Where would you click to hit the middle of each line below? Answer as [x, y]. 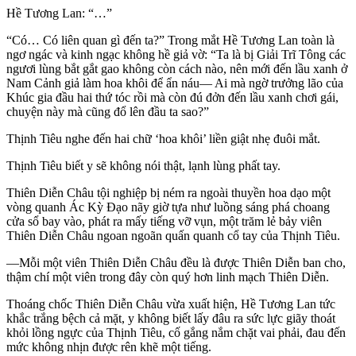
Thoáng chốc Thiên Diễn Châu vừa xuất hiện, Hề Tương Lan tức [171, 304]
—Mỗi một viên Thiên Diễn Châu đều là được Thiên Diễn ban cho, [176, 263]
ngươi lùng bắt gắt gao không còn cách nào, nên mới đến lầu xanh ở [177, 69]
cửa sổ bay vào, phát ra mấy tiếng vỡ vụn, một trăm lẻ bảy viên [164, 222]
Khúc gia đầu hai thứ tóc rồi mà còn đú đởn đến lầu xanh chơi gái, [172, 98]
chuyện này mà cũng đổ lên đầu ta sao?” [108, 112]
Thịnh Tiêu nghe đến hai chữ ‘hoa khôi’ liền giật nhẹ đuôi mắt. [163, 139]
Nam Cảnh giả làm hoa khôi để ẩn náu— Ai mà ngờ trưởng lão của [175, 83]
